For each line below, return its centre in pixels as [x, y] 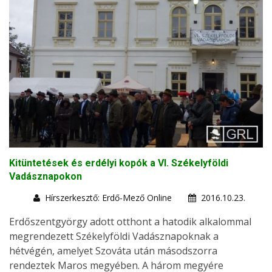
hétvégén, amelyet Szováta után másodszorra [113, 250]
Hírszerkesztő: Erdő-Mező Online [108, 197]
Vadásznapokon [46, 176]
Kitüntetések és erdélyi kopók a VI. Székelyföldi [119, 163]
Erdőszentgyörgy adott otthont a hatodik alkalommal [130, 221]
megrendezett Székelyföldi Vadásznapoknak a [114, 236]
